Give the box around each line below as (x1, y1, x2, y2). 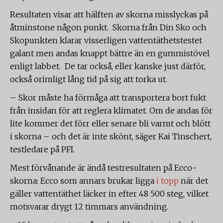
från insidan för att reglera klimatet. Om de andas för (10, 106, 213, 115)
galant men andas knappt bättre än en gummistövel (10, 48, 210, 58)
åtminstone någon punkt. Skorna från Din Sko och (10, 22, 207, 32)
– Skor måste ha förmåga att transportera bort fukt (10, 93, 206, 103)
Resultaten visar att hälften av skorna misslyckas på (10, 9, 208, 19)
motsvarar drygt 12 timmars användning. (10, 202, 168, 212)
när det (179, 176, 208, 186)
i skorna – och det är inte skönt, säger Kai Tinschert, (10, 131, 212, 141)
